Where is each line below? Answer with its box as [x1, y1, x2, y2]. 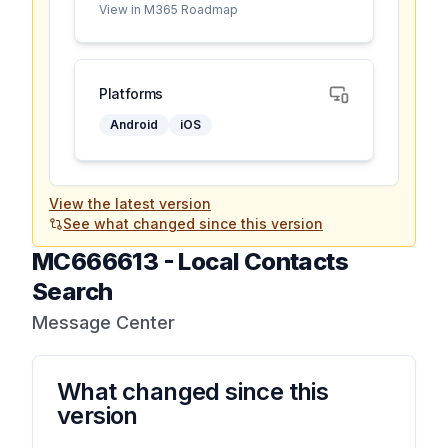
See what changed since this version [63, 215, 323, 232]
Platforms [99, 85, 163, 102]
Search [32, 277, 113, 306]
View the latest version [49, 195, 211, 212]
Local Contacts [178, 247, 349, 276]
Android [110, 117, 158, 132]
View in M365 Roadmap [99, 2, 238, 17]
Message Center [32, 312, 175, 333]
